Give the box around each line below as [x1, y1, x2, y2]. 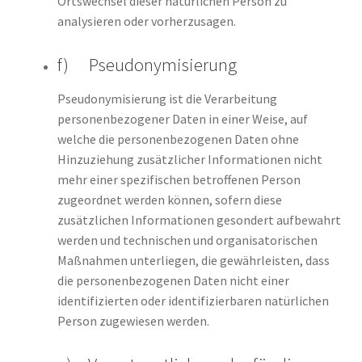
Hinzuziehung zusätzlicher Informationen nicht [57, 150, 322, 167]
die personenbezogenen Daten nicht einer [57, 271, 289, 288]
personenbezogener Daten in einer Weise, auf [57, 110, 308, 127]
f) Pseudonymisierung [57, 53, 237, 76]
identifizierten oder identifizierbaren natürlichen [57, 292, 329, 309]
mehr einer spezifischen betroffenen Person [57, 170, 301, 187]
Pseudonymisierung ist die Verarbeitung [57, 90, 277, 107]
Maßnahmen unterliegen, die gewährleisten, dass [57, 251, 330, 268]
